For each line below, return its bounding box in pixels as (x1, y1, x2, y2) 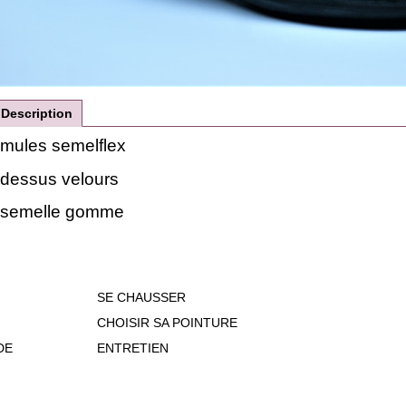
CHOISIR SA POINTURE (97, 315, 237, 331)
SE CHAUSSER (97, 290, 186, 305)
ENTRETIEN (97, 341, 169, 356)
